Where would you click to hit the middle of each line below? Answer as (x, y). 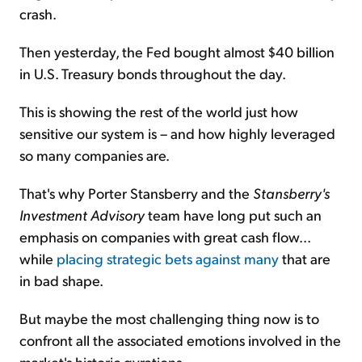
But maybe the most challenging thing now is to (169, 318)
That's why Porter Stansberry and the (136, 193)
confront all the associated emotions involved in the (180, 340)
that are (305, 259)
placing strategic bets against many (168, 259)
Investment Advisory (82, 215)
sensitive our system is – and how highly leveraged (177, 133)
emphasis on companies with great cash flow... (165, 237)
